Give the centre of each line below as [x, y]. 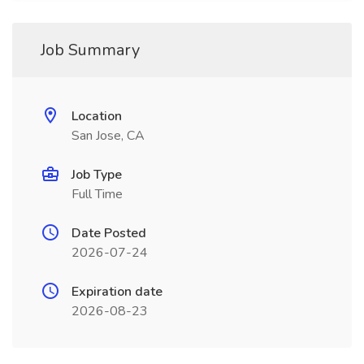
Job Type [97, 175]
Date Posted [109, 233]
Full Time [97, 194]
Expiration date [117, 292]
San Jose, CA [108, 136]
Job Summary [90, 50]
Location [97, 116]
